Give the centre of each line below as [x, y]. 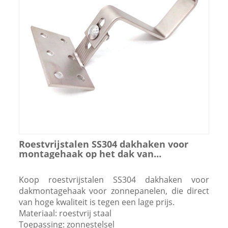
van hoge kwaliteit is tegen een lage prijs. [96, 202]
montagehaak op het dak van [86, 153]
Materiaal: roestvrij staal [65, 213]
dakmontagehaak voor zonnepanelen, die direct [114, 191]
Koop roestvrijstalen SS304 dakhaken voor [114, 179]
